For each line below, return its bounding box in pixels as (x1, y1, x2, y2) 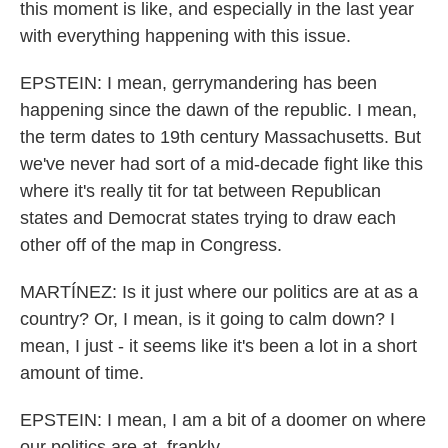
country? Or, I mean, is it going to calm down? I (20, 309, 395, 329)
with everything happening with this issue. (20, 26, 351, 46)
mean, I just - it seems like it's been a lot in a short (20, 336, 417, 356)
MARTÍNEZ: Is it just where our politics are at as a (20, 282, 418, 302)
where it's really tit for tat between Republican (20, 181, 381, 201)
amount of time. (20, 363, 144, 383)
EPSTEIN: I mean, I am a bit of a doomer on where (20, 410, 426, 430)
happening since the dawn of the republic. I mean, (20, 100, 417, 120)
